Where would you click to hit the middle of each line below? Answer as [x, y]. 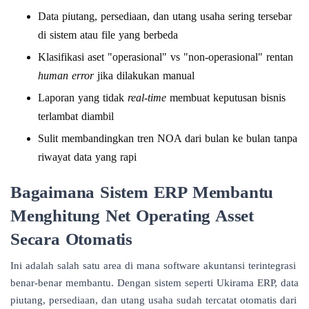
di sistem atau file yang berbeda [108, 34]
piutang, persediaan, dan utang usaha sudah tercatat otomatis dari [153, 300]
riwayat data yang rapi [87, 157]
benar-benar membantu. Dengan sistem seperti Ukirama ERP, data [154, 282]
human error [66, 75]
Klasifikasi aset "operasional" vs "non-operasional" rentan [166, 57]
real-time [147, 97]
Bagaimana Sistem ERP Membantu [142, 191]
